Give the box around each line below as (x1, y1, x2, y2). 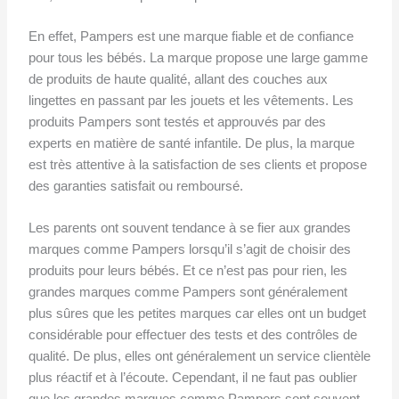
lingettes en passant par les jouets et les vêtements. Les (28, 93, 354, 108)
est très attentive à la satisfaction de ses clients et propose (28, 157, 367, 172)
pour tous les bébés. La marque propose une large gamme (28, 50, 368, 65)
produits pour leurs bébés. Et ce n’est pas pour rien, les (28, 264, 347, 279)
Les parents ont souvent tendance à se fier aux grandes (28, 221, 351, 236)
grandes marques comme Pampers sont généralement (28, 285, 347, 300)
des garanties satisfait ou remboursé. (28, 178, 243, 193)
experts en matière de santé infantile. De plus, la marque (28, 135, 354, 151)
